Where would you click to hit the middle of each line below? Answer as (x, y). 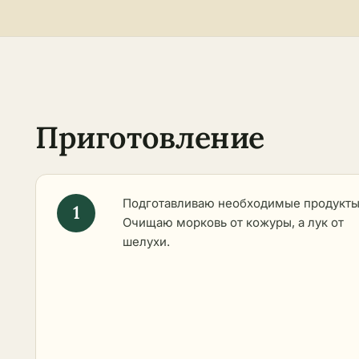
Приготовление (150, 137)
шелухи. (146, 241)
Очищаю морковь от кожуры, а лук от (233, 222)
